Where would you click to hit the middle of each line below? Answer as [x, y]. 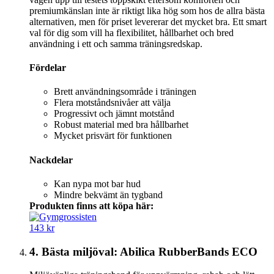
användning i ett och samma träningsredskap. [116, 43]
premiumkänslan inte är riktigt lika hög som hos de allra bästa [147, 10]
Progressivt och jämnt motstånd [114, 114]
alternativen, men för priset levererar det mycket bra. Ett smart [148, 21]
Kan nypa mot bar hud [97, 183]
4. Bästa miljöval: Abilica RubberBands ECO [143, 251]
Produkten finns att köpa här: [91, 206]
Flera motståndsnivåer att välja [112, 103]
